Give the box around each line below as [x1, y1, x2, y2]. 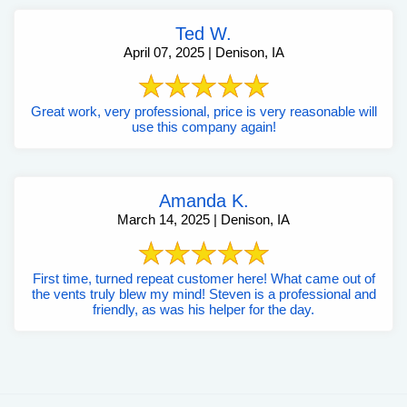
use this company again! [131, 118, 276, 134]
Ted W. [175, 23, 232, 44]
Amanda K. [158, 190, 249, 211]
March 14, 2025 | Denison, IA [117, 211, 290, 227]
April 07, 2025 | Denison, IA [123, 44, 284, 60]
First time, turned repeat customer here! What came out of [32, 270, 271, 286]
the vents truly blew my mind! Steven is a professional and [31, 285, 376, 302]
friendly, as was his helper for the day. [93, 301, 314, 317]
